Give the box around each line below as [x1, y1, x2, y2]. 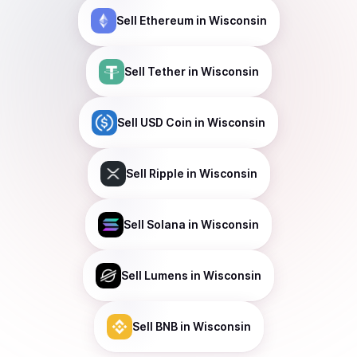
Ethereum [139, 14, 194, 27]
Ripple [148, 167, 184, 180]
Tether [147, 65, 186, 78]
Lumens [144, 269, 188, 282]
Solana [147, 218, 186, 231]
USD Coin [140, 116, 192, 129]
